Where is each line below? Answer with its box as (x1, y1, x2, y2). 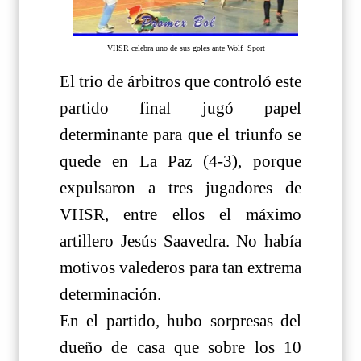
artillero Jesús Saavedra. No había (60, 230, 301, 251)
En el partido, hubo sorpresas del (60, 310, 301, 330)
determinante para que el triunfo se (60, 124, 301, 144)
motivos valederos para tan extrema (60, 257, 301, 277)
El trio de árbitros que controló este (60, 71, 301, 91)
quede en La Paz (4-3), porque (60, 151, 301, 171)
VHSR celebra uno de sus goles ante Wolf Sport (106, 44, 265, 53)
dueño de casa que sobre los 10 (60, 337, 301, 357)
